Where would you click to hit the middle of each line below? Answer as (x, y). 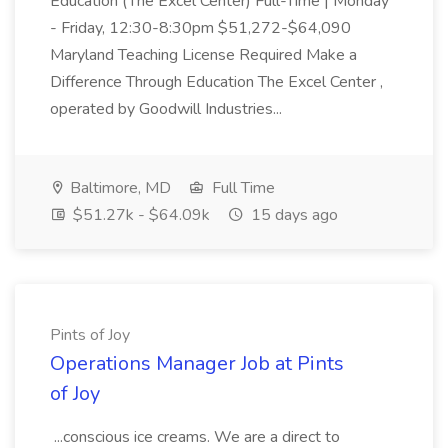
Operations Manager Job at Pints (197, 363)
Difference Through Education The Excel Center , (216, 82)
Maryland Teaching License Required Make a (203, 55)
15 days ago (292, 215)
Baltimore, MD (118, 188)
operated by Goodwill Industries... (168, 109)
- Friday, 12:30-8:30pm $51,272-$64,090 (200, 28)
